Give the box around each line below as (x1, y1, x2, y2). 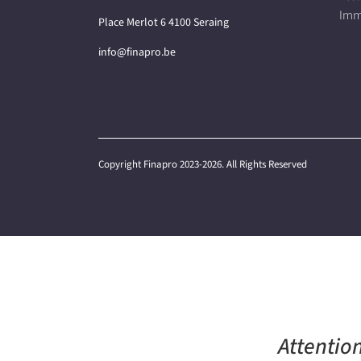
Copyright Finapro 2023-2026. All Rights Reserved (98, 156, 307, 171)
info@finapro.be (98, 44, 176, 60)
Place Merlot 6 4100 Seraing (98, 14, 229, 30)
